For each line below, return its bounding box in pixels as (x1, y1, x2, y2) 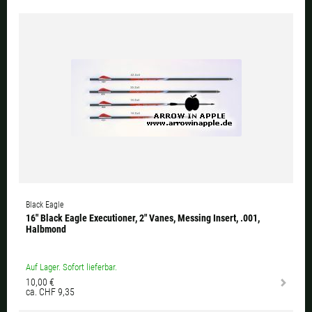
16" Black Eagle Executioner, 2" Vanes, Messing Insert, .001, (26, 212, 260, 224)
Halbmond (26, 224, 66, 235)
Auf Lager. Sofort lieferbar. (26, 262, 117, 273)
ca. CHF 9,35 (26, 286, 75, 298)
